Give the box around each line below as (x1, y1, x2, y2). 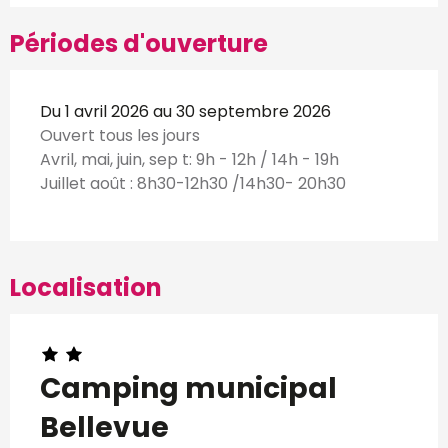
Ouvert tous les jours (40, 123, 200, 147)
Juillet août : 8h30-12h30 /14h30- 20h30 (40, 171, 346, 195)
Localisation (10, 270, 162, 304)
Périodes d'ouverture (10, 26, 268, 60)
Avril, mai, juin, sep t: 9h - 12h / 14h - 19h (40, 147, 339, 171)
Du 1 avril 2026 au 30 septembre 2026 (40, 99, 331, 123)
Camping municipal (40, 368, 337, 408)
